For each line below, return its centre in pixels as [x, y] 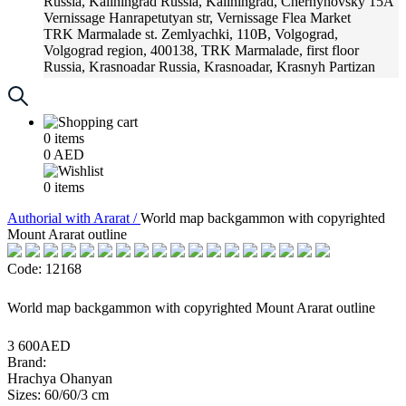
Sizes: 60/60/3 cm [58, 395]
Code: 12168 [44, 269]
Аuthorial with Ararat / [74, 218]
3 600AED [39, 346]
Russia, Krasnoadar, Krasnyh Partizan [267, 67]
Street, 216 [74, 83]
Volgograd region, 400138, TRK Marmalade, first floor [201, 50]
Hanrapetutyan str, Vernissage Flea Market [230, 18]
